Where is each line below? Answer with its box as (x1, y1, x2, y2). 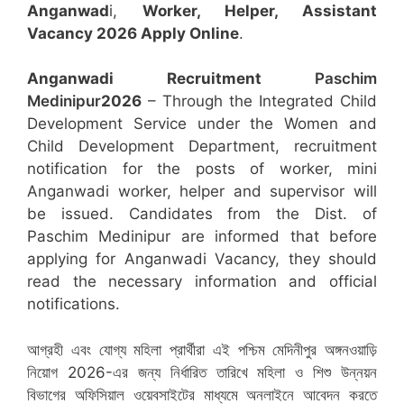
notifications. (27, 295, 120, 313)
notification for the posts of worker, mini (27, 160, 377, 178)
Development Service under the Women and (27, 115, 377, 133)
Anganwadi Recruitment (27, 69, 315, 87)
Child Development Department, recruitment (27, 137, 377, 155)
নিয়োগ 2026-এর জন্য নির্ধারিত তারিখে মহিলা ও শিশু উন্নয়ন (27, 363, 377, 381)
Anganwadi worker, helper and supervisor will (27, 182, 377, 200)
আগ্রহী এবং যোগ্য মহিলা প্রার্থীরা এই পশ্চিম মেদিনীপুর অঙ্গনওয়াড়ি (27, 340, 377, 359)
